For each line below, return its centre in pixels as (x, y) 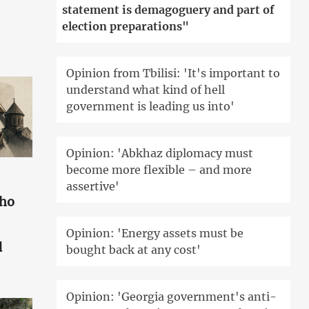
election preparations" (126, 27)
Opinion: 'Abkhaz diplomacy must (160, 153)
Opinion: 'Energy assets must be (155, 233)
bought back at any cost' (134, 250)
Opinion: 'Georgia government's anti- (172, 297)
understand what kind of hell (146, 90)
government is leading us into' (151, 107)
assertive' (93, 187)
